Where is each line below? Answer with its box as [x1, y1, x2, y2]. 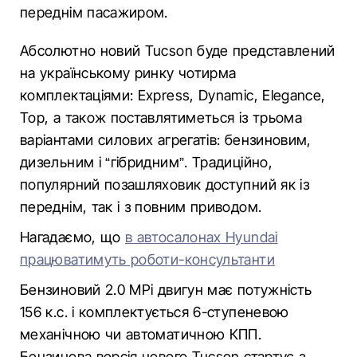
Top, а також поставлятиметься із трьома [20, 109, 303, 126]
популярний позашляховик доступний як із [20, 176, 310, 193]
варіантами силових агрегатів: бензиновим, [20, 131, 312, 148]
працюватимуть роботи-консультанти [20, 251, 275, 268]
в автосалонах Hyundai [125, 229, 278, 245]
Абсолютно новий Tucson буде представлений [20, 42, 335, 59]
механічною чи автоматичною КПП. [20, 326, 262, 343]
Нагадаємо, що [20, 229, 126, 245]
